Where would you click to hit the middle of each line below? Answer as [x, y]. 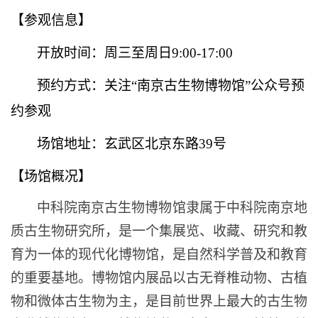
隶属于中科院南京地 [247, 208]
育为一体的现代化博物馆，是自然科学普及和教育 [159, 254]
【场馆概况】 [51, 176]
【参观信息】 [51, 20]
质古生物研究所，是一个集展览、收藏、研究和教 [159, 231]
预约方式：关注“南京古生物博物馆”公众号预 [171, 86]
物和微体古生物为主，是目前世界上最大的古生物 [159, 301]
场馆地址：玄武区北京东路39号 [132, 144]
